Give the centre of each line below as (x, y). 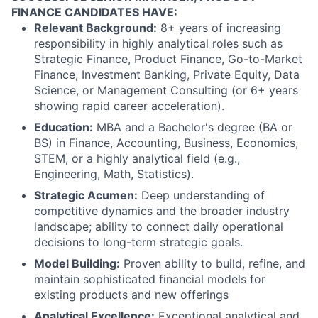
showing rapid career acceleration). (129, 105)
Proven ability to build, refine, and (213, 263)
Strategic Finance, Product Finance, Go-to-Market (168, 59)
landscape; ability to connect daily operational (159, 226)
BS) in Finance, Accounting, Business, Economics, (166, 142)
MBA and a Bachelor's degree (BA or (193, 127)
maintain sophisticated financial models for (150, 279)
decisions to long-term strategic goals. (138, 242)
